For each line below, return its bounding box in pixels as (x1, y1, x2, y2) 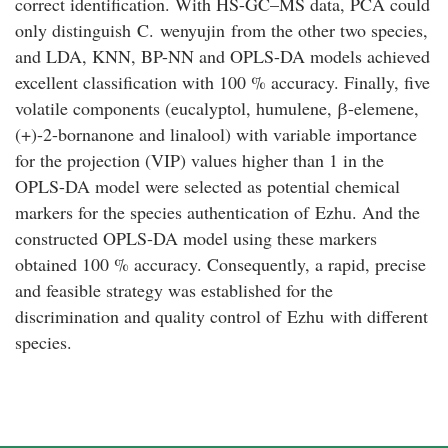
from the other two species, (225, 17, 428, 42)
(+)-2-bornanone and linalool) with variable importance (15, 121, 417, 146)
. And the (352, 199, 420, 224)
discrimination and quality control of (15, 303, 287, 328)
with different (324, 303, 428, 328)
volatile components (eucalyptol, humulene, (15, 95, 338, 120)
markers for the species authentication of (15, 199, 315, 224)
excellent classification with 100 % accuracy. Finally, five (15, 69, 430, 94)
